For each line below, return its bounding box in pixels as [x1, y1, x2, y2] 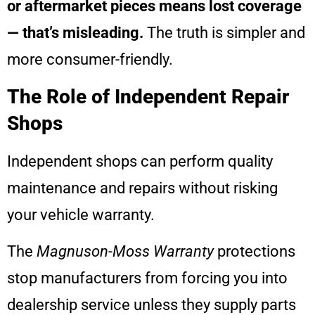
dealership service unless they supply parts [7, 295, 296, 314]
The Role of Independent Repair [7, 84, 289, 108]
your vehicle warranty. [7, 205, 155, 224]
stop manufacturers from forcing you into [7, 269, 288, 287]
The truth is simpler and [143, 24, 305, 42]
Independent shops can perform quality [7, 152, 273, 170]
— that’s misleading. [7, 24, 143, 42]
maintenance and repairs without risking [7, 179, 278, 197]
